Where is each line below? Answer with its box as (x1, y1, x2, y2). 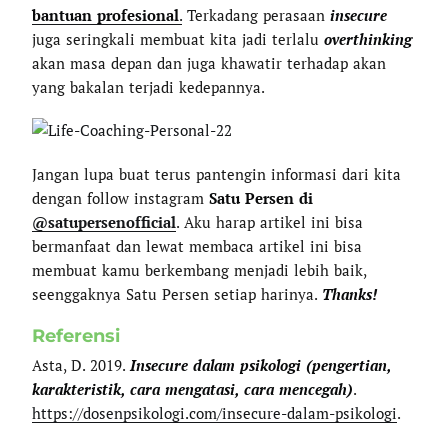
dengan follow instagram (32, 187, 210, 208)
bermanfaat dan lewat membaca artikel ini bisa (32, 235, 363, 256)
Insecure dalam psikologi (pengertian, (130, 355, 392, 376)
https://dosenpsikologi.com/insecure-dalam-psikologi (32, 403, 398, 424)
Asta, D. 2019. (32, 355, 131, 376)
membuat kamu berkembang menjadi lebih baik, (32, 259, 367, 280)
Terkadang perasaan (182, 5, 331, 26)
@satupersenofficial (32, 211, 177, 232)
